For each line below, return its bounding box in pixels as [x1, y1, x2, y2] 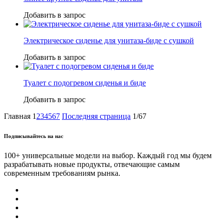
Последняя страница [62, 111, 131, 120]
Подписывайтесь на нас [4, 133, 63, 139]
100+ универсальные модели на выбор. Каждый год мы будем [4, 151, 212, 160]
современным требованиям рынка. [4, 168, 120, 177]
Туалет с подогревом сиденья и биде [24, 78, 146, 87]
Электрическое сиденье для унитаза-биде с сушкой [24, 36, 194, 45]
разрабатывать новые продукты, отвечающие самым [4, 160, 180, 168]
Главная [4, 111, 30, 120]
